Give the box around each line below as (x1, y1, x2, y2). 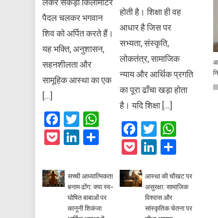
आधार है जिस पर (119, 22, 171, 33)
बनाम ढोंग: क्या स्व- (68, 183, 114, 191)
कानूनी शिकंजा (68, 204, 102, 213)
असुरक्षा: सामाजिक (145, 183, 188, 191)
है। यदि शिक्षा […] (119, 100, 172, 111)
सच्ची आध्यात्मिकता (68, 172, 113, 181)
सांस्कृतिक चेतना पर (145, 204, 192, 213)
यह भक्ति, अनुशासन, (42, 44, 105, 54)
